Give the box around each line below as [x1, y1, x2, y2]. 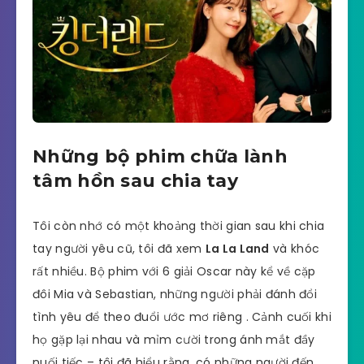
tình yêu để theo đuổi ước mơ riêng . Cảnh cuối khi [32, 308, 331, 325]
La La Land [205, 240, 270, 257]
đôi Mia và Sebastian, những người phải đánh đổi [32, 285, 318, 302]
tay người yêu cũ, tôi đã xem [32, 240, 206, 257]
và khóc [269, 240, 320, 257]
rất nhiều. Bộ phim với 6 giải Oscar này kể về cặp [32, 262, 316, 279]
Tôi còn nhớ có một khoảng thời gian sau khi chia [32, 217, 325, 234]
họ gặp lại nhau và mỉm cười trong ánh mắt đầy [32, 331, 315, 348]
